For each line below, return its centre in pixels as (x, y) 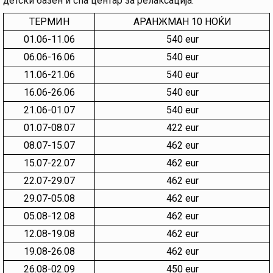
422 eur (182, 128)
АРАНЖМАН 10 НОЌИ (182, 22)
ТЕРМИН (49, 22)
